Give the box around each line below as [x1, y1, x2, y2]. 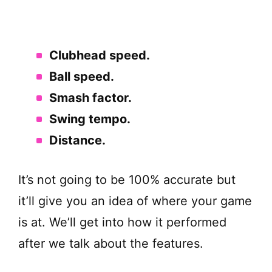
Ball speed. [49, 69, 114, 84]
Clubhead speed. [49, 47, 150, 63]
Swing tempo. [49, 111, 131, 126]
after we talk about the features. [18, 236, 203, 251]
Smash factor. [49, 90, 132, 105]
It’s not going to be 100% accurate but [18, 172, 236, 187]
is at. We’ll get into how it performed [18, 214, 226, 229]
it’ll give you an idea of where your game [18, 193, 252, 208]
